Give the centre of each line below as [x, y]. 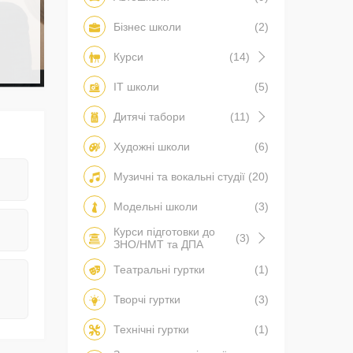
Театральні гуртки [159, 270]
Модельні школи [156, 207]
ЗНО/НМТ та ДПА [158, 245]
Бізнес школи [147, 27]
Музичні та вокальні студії [179, 177]
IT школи [136, 87]
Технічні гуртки [151, 330]
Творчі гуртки [147, 300]
